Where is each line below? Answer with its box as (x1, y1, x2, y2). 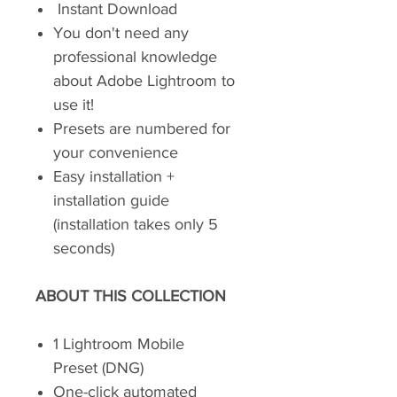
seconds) (53, 239, 114, 257)
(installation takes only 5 (53, 215, 218, 233)
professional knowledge (53, 48, 217, 66)
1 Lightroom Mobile (53, 335, 184, 353)
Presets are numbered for (53, 120, 230, 137)
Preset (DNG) (53, 359, 148, 377)
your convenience (53, 144, 178, 161)
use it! (53, 96, 94, 113)
